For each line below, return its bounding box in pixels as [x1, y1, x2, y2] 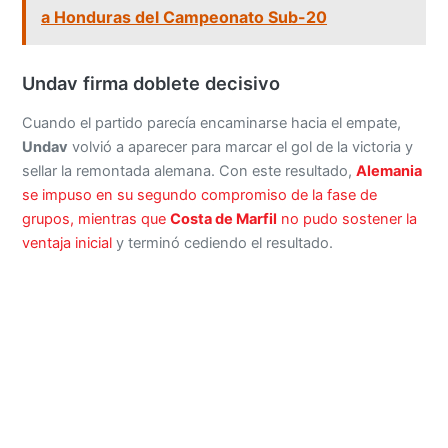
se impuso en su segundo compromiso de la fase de [22, 185, 378, 204]
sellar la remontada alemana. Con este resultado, [22, 161, 357, 180]
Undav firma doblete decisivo [22, 72, 281, 95]
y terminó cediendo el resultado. [112, 233, 334, 252]
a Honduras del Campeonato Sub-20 [41, 7, 328, 28]
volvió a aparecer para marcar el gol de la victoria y [68, 137, 414, 156]
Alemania [356, 161, 423, 180]
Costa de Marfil [170, 209, 278, 228]
